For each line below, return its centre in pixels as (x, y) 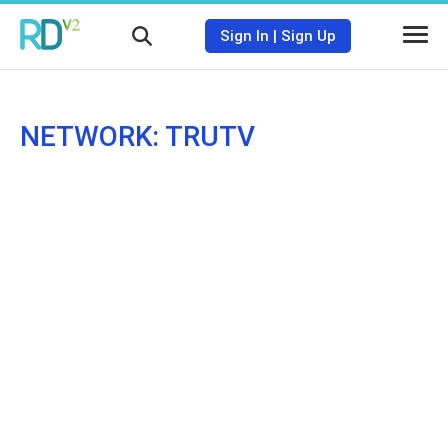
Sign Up (308, 36)
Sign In (244, 36)
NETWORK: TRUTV (137, 137)
